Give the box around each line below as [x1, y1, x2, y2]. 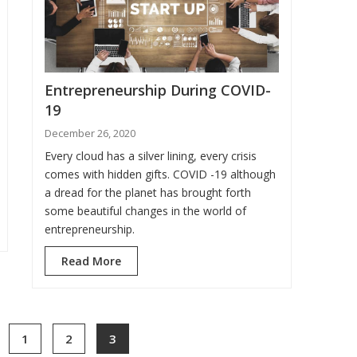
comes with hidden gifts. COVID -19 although [45, 167, 276, 182]
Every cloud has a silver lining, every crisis [45, 148, 257, 164]
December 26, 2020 [45, 126, 135, 141]
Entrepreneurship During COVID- [45, 80, 271, 100]
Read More [61, 253, 121, 269]
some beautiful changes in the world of [45, 203, 246, 219]
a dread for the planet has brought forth [45, 185, 251, 201]
